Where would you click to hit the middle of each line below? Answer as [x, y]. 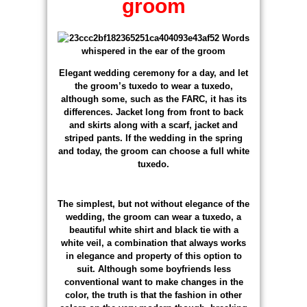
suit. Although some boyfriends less [153, 269]
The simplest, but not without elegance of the [153, 204]
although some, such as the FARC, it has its [153, 99]
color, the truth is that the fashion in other [153, 295]
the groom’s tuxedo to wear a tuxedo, [153, 86]
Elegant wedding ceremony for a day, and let [153, 73]
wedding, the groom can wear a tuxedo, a [153, 217]
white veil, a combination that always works [153, 243]
